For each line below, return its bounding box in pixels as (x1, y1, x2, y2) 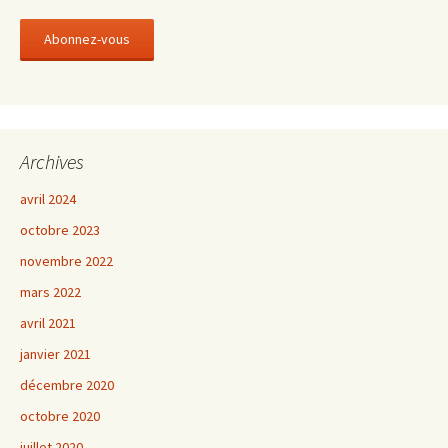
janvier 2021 (20, 345, 91, 363)
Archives (20, 149, 84, 174)
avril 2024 (20, 190, 76, 208)
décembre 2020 (20, 376, 114, 394)
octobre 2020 (20, 407, 100, 425)
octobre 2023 (20, 221, 100, 239)
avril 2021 (20, 314, 76, 332)
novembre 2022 (20, 252, 113, 270)
